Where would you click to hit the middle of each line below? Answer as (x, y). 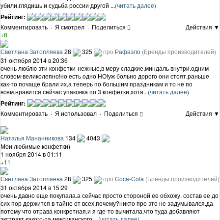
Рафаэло (128, 51)
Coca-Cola (129, 179)
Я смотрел (70, 27)
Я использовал (76, 113)
